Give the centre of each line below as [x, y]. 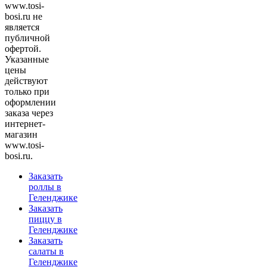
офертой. [23, 49]
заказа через [29, 113]
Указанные [27, 60]
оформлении [30, 103]
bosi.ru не [24, 17]
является [22, 27]
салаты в [46, 252]
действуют [26, 81]
